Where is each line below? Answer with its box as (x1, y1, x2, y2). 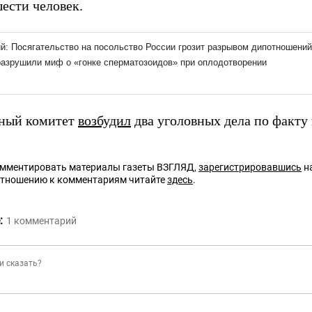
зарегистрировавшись (198, 162, 302, 173)
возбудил (78, 113, 131, 128)
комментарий (14, 215, 77, 226)
